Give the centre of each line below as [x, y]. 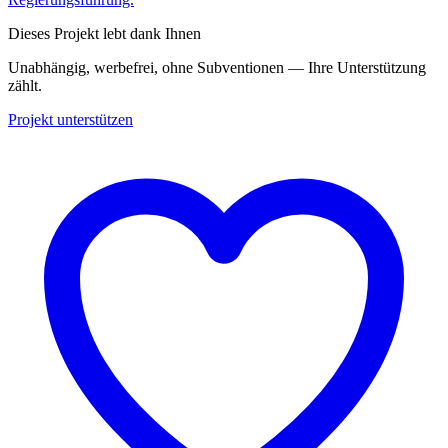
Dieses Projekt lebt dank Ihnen [104, 34]
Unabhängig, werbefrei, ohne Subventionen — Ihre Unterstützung [217, 68]
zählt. [25, 86]
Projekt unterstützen [70, 120]
